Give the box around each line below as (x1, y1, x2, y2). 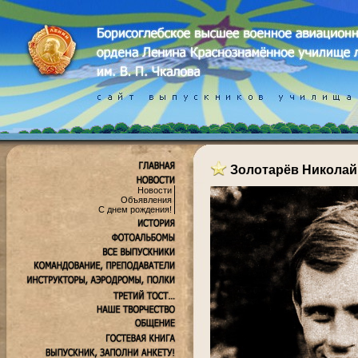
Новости (137, 185, 172, 195)
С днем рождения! (98, 205, 172, 214)
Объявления (121, 195, 172, 205)
